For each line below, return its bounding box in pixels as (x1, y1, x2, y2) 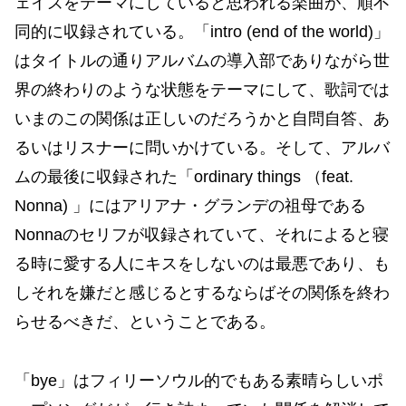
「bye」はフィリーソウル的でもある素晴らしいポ (14, 371, 383, 390)
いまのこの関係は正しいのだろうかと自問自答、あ (14, 110, 390, 129)
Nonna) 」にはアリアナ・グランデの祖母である (14, 197, 366, 216)
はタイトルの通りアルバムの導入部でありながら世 (14, 52, 390, 71)
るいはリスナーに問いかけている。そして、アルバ (14, 139, 390, 158)
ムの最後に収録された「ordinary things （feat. (14, 168, 353, 187)
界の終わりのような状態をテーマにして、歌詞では (14, 81, 390, 100)
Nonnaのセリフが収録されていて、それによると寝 (14, 226, 389, 245)
